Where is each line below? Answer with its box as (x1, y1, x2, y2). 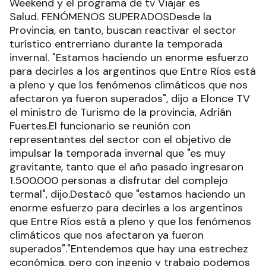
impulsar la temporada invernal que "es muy (9, 145, 226, 160)
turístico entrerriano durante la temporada (9, 36, 223, 51)
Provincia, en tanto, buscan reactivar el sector (9, 23, 236, 37)
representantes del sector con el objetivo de (9, 132, 231, 147)
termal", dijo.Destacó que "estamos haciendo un (9, 186, 245, 201)
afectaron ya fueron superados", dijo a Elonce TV (9, 91, 250, 106)
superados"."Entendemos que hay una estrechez (9, 241, 248, 256)
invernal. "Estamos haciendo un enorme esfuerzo (9, 50, 249, 65)
